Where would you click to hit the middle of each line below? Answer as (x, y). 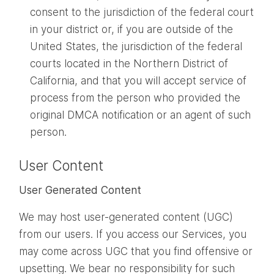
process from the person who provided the (135, 98)
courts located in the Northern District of (129, 63)
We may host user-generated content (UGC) (126, 217)
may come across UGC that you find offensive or (136, 251)
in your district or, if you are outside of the (132, 29)
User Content (61, 166)
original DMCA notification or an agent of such (141, 115)
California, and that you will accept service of (139, 80)
